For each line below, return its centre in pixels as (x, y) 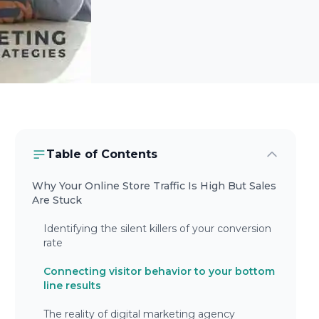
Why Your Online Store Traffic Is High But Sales (155, 186)
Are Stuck (57, 200)
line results (73, 286)
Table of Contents (102, 154)
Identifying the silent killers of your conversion (158, 229)
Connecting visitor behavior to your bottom (159, 271)
